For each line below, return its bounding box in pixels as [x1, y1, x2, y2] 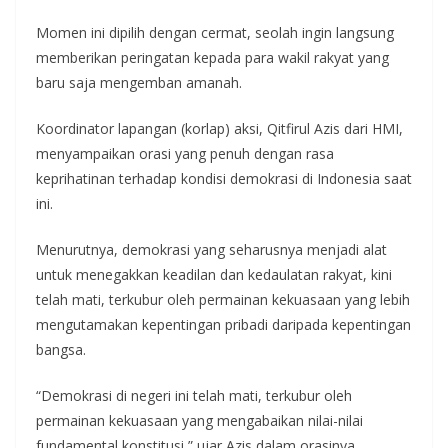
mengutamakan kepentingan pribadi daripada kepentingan [36, 314, 411, 334]
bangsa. [36, 339, 86, 359]
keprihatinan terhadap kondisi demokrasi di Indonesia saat [36, 168, 412, 188]
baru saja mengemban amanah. [36, 72, 242, 92]
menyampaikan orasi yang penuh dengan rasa [36, 143, 334, 163]
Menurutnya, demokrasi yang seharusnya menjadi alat [36, 239, 387, 259]
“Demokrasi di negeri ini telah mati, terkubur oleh [36, 385, 352, 405]
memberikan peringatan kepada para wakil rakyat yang [36, 47, 389, 67]
